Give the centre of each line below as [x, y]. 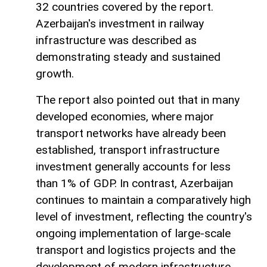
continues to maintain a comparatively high [143, 200]
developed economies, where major [125, 117]
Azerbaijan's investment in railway [120, 24]
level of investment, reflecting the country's [144, 217]
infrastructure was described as [116, 41]
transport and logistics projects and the [136, 250]
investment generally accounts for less [133, 167]
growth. [55, 74]
